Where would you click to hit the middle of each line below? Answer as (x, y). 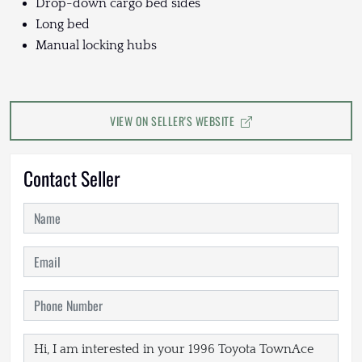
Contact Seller (72, 179)
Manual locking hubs (96, 46)
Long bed (63, 25)
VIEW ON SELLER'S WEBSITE (174, 121)
